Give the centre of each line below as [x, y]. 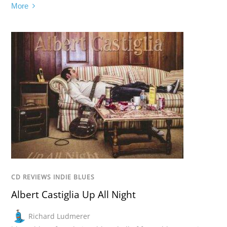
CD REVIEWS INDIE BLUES [53, 177]
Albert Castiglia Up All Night [74, 195]
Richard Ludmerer [60, 216]
